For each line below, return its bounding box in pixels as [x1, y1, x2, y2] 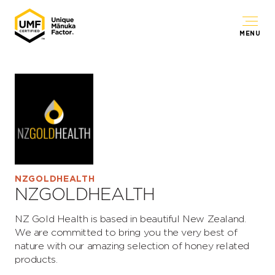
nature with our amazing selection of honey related [15, 240, 250, 252]
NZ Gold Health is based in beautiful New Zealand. [15, 213, 246, 225]
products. [15, 254, 58, 266]
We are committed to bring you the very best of [15, 227, 238, 239]
